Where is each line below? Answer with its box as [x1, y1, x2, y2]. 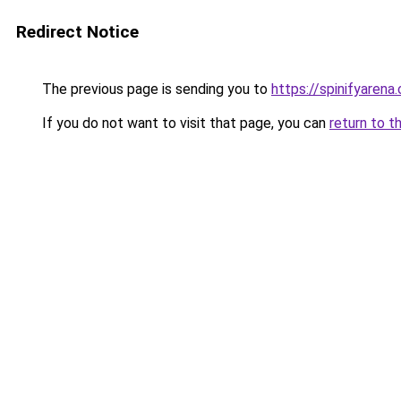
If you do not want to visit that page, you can [38, 115, 329, 132]
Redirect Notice [16, 21, 139, 42]
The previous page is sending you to [38, 81, 271, 98]
